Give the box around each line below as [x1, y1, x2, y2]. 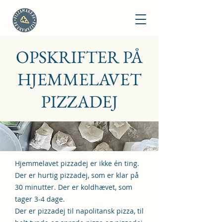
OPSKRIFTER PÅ [16, 46, 143, 68]
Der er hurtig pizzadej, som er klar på [15, 170, 139, 180]
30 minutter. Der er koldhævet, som [15, 182, 132, 192]
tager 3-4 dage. [15, 194, 65, 204]
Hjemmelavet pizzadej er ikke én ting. [15, 159, 141, 168]
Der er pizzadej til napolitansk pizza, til [15, 206, 144, 216]
